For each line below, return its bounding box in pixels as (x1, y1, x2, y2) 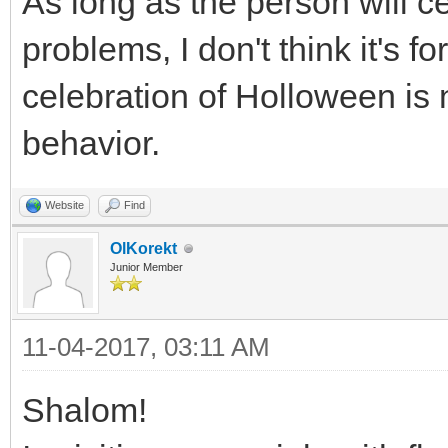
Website (45, 199, 84, 211)
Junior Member (110, 261, 183, 273)
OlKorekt (110, 240, 177, 257)
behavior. (22, 124, 160, 162)
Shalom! (22, 391, 147, 429)
